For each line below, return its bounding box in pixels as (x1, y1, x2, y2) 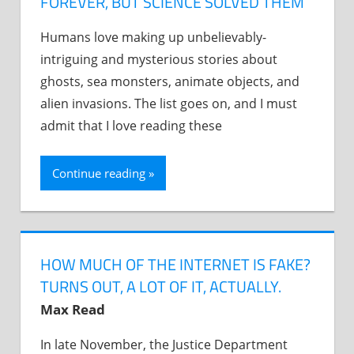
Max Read (40, 299, 105, 318)
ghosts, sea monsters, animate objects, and (40, 73, 299, 91)
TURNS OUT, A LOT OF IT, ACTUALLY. (40, 273, 281, 299)
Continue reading (52, 165, 145, 182)
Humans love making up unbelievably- (40, 28, 266, 47)
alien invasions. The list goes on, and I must (40, 95, 297, 113)
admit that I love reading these (40, 117, 222, 135)
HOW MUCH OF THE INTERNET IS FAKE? (40, 251, 311, 277)
